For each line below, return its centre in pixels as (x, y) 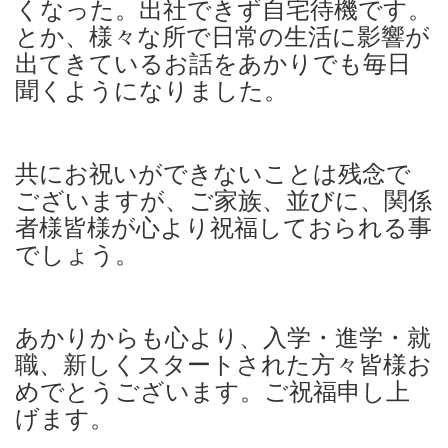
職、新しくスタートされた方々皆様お (223, 364)
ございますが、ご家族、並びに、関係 (223, 200)
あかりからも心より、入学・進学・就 (223, 337)
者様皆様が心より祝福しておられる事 (223, 227)
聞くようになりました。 (151, 90)
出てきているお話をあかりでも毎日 (213, 63)
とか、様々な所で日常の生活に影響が (222, 36)
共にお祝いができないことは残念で (213, 173)
